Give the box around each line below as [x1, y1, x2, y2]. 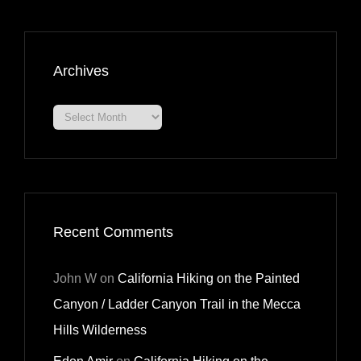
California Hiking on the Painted [118, 272, 300, 286]
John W [53, 272, 97, 286]
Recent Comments [53, 224, 173, 241]
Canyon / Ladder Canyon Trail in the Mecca [53, 297, 301, 312]
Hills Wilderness [53, 323, 147, 338]
